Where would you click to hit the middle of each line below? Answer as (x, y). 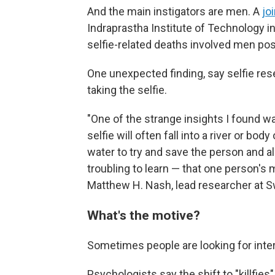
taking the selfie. (127, 90)
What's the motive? (145, 215)
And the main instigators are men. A (175, 11)
